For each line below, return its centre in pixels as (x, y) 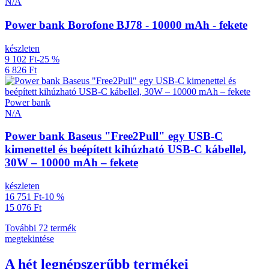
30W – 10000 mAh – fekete (71, 163)
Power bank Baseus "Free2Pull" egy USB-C (114, 136)
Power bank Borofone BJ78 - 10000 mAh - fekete (126, 25)
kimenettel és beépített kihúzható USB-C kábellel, (125, 150)
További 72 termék (41, 228)
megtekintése (29, 239)
